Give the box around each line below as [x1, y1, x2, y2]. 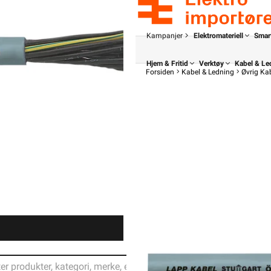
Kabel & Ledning [181, 68, 234, 76]
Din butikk [226, 217, 263, 227]
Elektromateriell [194, 31, 243, 40]
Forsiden [146, 68, 174, 76]
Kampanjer [146, 31, 183, 40]
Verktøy [199, 59, 224, 68]
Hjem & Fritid [146, 59, 188, 68]
